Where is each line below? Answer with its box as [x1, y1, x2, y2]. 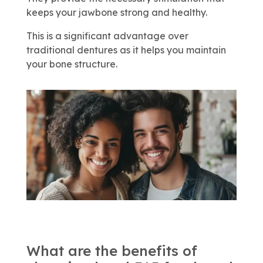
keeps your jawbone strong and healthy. [26, 6, 207, 18]
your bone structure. [26, 58, 117, 70]
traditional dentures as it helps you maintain [26, 43, 226, 56]
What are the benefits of [26, 242, 197, 260]
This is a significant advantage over [26, 29, 188, 42]
